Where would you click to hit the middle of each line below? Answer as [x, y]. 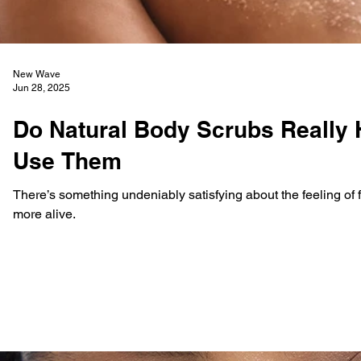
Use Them [67, 161]
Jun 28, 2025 [41, 87]
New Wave [37, 74]
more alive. [44, 214]
